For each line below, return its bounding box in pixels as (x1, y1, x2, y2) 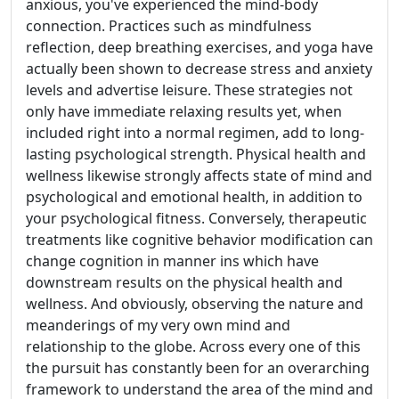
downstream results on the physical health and (26, 273, 343, 293)
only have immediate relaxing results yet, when (26, 102, 342, 122)
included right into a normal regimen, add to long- (26, 123, 364, 143)
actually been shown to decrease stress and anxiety (26, 59, 372, 79)
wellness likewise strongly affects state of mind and (26, 166, 372, 186)
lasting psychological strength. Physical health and (26, 144, 366, 165)
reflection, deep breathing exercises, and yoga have (26, 37, 373, 58)
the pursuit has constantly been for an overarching (26, 358, 370, 379)
